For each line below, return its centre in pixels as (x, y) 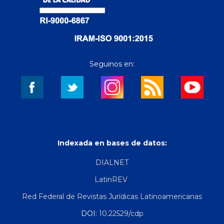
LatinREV (112, 179)
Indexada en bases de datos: (112, 143)
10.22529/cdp (121, 213)
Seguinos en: (112, 64)
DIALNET (112, 162)
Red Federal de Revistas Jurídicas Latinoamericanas (112, 196)
